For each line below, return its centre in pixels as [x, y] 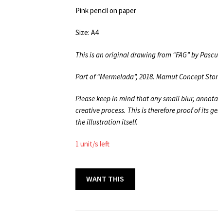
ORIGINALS [93, 186]
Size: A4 [87, 33]
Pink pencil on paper [106, 11]
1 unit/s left [92, 144]
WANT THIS [105, 179]
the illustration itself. [106, 122]
